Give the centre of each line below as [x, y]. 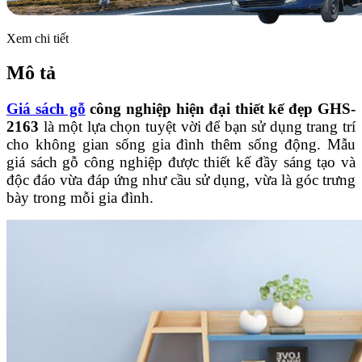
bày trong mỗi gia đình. [80, 198]
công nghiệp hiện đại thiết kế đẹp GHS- [221, 109]
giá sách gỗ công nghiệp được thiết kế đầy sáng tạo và [181, 162]
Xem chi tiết [38, 39]
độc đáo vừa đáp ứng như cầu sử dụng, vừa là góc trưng [181, 180]
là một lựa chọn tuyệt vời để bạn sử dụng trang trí [197, 127]
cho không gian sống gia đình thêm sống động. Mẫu [181, 145]
